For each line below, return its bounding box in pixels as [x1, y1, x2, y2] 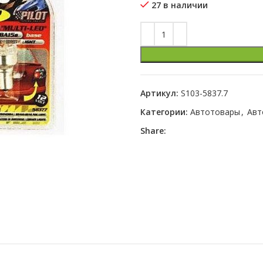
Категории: [140, 106, 188, 117]
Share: [140, 125, 166, 136]
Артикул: [140, 87, 181, 99]
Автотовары [190, 106, 240, 117]
